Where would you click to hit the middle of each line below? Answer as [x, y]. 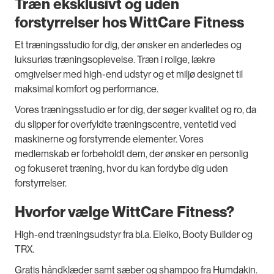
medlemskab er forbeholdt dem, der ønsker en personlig [131, 154]
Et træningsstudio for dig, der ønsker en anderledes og [128, 45]
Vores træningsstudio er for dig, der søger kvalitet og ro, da [135, 110]
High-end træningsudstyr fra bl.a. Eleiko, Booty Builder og [134, 235]
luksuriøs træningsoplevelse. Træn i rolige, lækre [115, 60]
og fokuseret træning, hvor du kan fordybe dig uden [121, 169]
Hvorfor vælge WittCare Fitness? [124, 212]
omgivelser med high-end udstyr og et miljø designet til [129, 75]
